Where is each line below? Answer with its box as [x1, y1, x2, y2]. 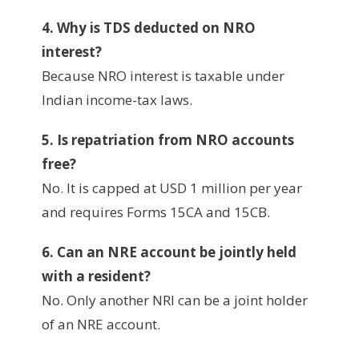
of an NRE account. [42, 314, 160, 333]
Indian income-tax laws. [42, 90, 192, 109]
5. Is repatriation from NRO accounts [42, 130, 294, 149]
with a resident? [42, 266, 151, 285]
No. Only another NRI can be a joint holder [42, 290, 308, 309]
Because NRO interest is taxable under [42, 66, 284, 85]
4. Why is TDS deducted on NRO [42, 18, 256, 37]
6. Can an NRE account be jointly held [42, 242, 296, 261]
